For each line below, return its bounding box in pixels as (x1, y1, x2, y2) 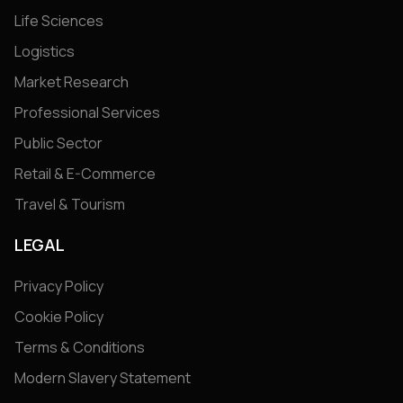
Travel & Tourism (14, 194, 125, 215)
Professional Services (14, 103, 160, 123)
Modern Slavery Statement (14, 368, 191, 389)
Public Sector (14, 133, 103, 154)
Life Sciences (14, 11, 103, 31)
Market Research (14, 72, 129, 93)
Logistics (14, 41, 75, 62)
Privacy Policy (14, 276, 103, 297)
